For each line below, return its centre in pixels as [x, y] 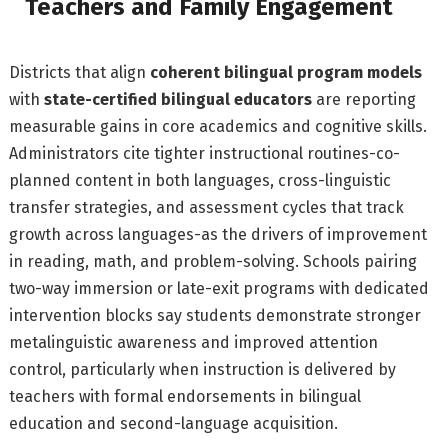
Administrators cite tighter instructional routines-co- [205, 153]
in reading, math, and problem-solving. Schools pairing [213, 261]
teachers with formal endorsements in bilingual [185, 396]
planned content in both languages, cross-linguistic [200, 180]
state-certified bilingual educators [178, 99]
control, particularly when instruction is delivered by [203, 369]
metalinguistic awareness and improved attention [194, 342]
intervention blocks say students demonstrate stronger [215, 315]
